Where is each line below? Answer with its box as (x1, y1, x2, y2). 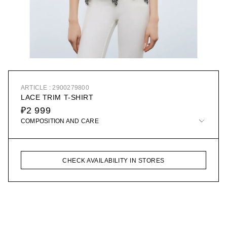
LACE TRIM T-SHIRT (21, 93, 94, 102)
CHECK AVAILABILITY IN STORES (62, 157, 165, 165)
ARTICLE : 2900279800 (21, 84, 89, 92)
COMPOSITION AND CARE (21, 118, 99, 125)
